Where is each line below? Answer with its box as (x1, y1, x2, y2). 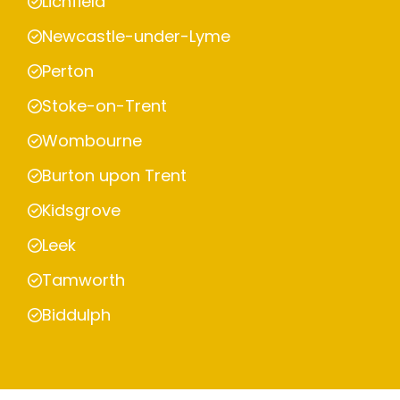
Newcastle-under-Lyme (42, 25, 230, 48)
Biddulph (42, 304, 111, 327)
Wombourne (42, 129, 142, 153)
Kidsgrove (42, 199, 121, 222)
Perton (42, 60, 94, 83)
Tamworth (42, 269, 125, 292)
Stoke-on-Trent (42, 95, 167, 118)
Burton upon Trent (42, 164, 187, 187)
